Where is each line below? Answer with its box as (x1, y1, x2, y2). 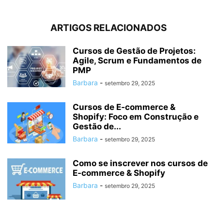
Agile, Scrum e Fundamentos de (73, 56, 201, 66)
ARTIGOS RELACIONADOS (50, 22, 167, 34)
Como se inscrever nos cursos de (73, 158, 208, 169)
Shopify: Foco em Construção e (73, 112, 199, 122)
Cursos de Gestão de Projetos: (73, 46, 196, 56)
